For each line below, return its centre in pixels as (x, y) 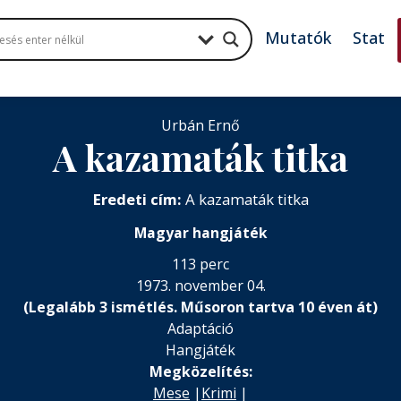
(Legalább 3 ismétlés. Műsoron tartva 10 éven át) (200, 307)
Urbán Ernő (200, 125)
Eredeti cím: (137, 199)
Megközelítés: (200, 371)
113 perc (200, 264)
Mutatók (299, 38)
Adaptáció (200, 328)
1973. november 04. (200, 286)
